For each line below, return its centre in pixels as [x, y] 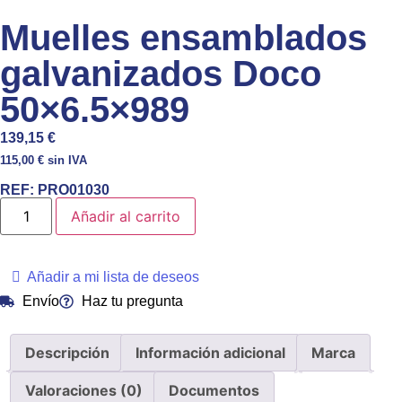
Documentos [214, 391]
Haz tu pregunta [132, 301]
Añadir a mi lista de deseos [113, 277]
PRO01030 [72, 190]
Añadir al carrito [126, 217]
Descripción [67, 353]
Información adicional [210, 353]
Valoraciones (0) [84, 391]
